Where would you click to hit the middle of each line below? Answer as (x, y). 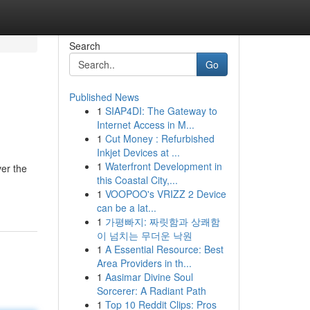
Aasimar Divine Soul (149, 277)
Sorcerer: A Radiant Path (151, 291)
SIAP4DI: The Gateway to (161, 111)
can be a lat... (126, 208)
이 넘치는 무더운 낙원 (144, 235)
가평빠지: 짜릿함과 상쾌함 (162, 221)
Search (84, 46)
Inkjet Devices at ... (138, 152)
